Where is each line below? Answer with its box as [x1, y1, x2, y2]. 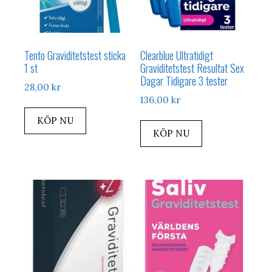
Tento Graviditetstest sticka [24, 47, 126, 63]
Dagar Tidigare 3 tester [140, 72, 228, 89]
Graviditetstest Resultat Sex [140, 59, 245, 76]
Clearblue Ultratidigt [140, 47, 214, 63]
